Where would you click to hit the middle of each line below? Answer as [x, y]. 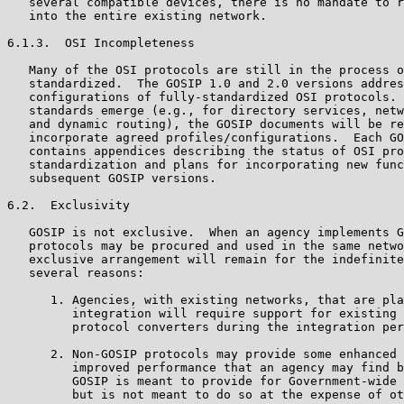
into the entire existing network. [137, 15]
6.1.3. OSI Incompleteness [101, 42]
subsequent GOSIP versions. [112, 178]
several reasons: [76, 272]
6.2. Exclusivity [69, 205]
